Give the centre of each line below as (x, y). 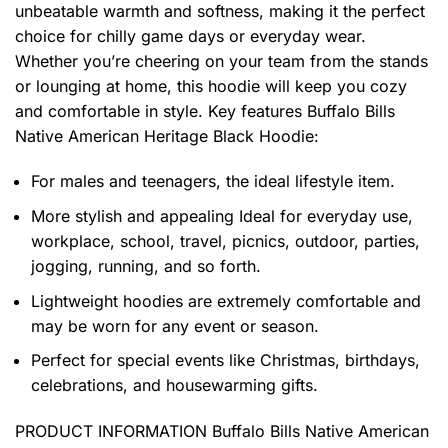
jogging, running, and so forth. (146, 266)
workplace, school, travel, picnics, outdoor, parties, (225, 241)
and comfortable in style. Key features (161, 110)
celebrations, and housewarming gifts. (174, 385)
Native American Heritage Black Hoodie (164, 135)
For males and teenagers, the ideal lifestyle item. (213, 181)
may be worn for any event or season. (175, 325)
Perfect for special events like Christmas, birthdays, (225, 360)
